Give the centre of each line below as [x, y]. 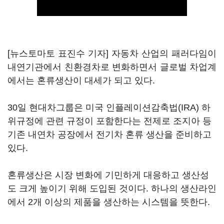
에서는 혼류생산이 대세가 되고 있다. [81, 80]
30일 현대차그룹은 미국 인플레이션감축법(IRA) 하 [109, 107]
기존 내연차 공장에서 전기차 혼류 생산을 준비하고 [109, 134]
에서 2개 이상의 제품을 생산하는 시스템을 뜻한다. [109, 202]
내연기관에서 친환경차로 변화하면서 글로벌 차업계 [112, 67]
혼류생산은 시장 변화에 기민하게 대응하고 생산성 [108, 175]
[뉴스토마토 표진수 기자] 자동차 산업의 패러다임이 [112, 53]
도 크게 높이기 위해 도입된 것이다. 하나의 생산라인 [112, 188]
